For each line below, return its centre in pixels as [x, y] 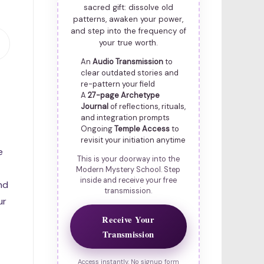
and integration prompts [125, 118]
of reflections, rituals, [147, 107]
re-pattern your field [118, 84]
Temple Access [142, 129]
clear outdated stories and [129, 73]
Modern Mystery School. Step [128, 170]
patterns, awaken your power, [128, 19]
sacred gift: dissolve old [128, 8]
